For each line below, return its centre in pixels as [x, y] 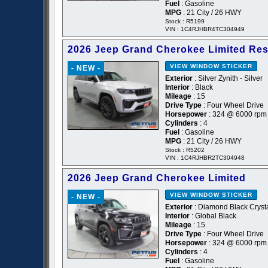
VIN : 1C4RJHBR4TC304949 [205, 29]
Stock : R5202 [185, 150]
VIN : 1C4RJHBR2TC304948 [205, 158]
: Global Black [213, 216]
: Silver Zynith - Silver [228, 79]
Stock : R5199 [185, 22]
